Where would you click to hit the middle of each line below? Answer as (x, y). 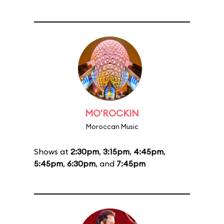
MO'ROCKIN (112, 113)
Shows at (52, 151)
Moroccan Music (112, 126)
